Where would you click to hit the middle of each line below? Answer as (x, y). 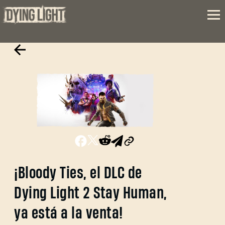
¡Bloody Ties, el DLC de (78, 174)
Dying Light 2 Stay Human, (91, 194)
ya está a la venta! (69, 214)
